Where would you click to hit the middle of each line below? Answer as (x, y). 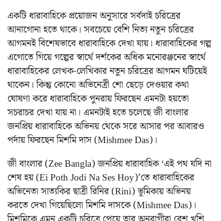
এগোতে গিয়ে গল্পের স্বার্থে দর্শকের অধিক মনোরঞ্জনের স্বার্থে (107, 58)
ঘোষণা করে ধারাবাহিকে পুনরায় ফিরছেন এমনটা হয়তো (98, 99)
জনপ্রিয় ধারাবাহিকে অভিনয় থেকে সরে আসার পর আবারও (106, 127)
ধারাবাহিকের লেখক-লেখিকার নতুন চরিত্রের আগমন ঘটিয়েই (107, 72)
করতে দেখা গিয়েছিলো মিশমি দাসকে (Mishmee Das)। (102, 206)
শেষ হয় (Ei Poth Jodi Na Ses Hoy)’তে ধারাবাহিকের (101, 178)
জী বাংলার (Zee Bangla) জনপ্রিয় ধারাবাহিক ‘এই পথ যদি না (110, 164)
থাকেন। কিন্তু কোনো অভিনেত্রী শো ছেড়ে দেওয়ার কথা (98, 85)
